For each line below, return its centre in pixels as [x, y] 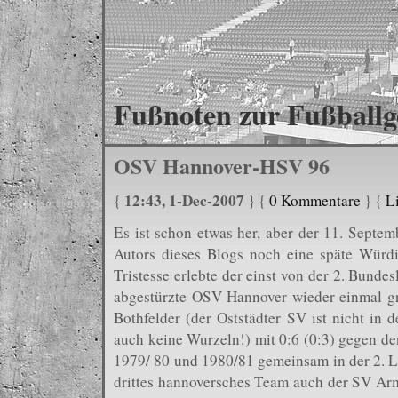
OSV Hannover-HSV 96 [222, 166]
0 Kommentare [315, 200]
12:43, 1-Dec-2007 [184, 200]
